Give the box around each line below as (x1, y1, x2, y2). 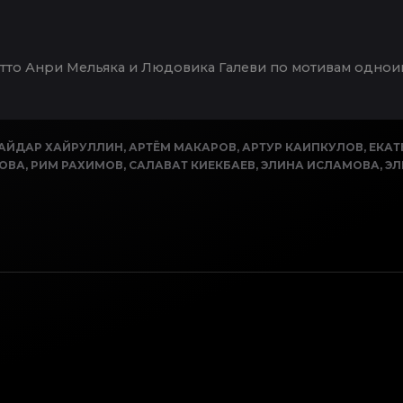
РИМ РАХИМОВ (31, 157, 123, 172)
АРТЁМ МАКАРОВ (129, 139, 237, 154)
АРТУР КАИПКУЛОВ (242, 139, 363, 154)
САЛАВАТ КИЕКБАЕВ (129, 157, 255, 172)
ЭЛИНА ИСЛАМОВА (261, 157, 380, 172)
